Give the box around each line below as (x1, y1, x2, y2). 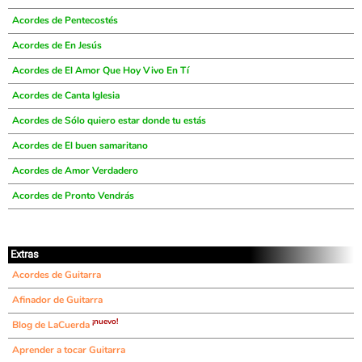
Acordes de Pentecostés (12, 14, 118, 27)
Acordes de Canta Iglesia (12, 89, 120, 102)
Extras (11, 248, 39, 260)
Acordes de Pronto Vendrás (12, 189, 134, 202)
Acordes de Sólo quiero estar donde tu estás (12, 114, 206, 127)
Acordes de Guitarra (12, 268, 101, 281)
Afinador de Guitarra (12, 293, 103, 306)
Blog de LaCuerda (12, 318, 92, 331)
